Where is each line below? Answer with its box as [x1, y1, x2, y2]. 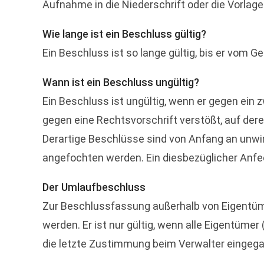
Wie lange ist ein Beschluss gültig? [42, 28, 206, 40]
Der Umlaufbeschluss [42, 181, 146, 193]
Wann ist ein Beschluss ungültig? [42, 76, 199, 88]
